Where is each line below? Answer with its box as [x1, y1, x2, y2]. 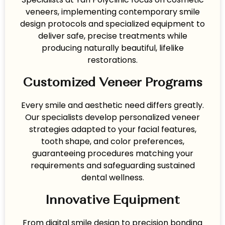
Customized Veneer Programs [23, 77, 202, 90]
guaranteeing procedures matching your [32, 148, 193, 160]
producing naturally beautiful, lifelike [41, 42, 184, 54]
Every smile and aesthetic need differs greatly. [21, 99, 204, 111]
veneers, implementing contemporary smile [25, 6, 200, 18]
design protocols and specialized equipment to [20, 18, 205, 30]
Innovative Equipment [45, 194, 180, 207]
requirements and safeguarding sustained [30, 160, 195, 172]
